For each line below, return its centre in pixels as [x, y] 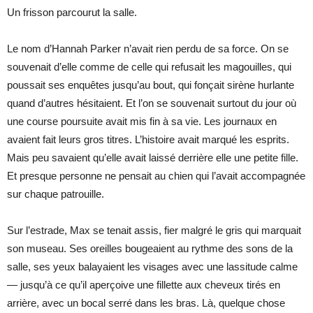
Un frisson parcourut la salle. [72, 12]
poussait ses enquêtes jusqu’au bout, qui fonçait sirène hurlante [151, 85]
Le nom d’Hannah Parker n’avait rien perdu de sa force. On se [148, 48]
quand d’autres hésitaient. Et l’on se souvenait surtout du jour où [152, 103]
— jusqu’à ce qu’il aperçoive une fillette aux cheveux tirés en [144, 284]
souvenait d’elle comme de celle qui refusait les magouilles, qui [149, 66]
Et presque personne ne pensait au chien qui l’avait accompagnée [156, 175]
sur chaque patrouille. [56, 194]
